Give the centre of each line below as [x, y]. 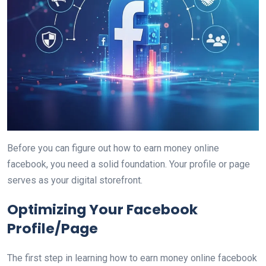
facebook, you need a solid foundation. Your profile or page [129, 164]
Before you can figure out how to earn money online [113, 148]
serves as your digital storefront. [75, 180]
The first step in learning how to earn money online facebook [132, 258]
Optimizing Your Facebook [102, 209]
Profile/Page [53, 228]
